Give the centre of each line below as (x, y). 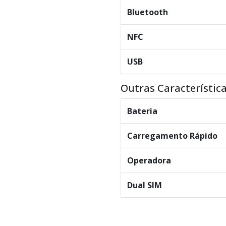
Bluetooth (148, 12)
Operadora (149, 161)
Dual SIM (145, 185)
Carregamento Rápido (172, 136)
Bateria (142, 111)
